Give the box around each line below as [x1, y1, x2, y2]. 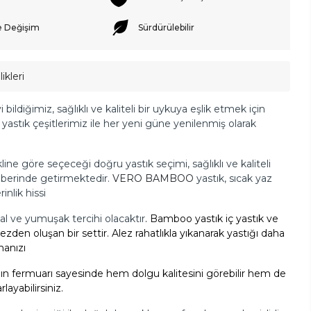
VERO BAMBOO [112, 172, 196, 185]
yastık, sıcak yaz [196, 172, 272, 185]
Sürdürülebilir [138, 22, 195, 33]
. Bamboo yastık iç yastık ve [144, 212, 278, 225]
